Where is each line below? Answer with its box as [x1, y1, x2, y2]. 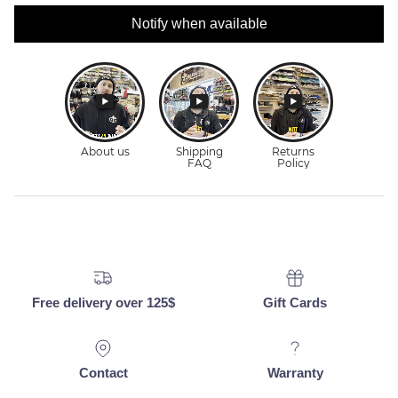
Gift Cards [263, 295, 327, 311]
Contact [78, 364, 128, 380]
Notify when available [131, 16, 267, 32]
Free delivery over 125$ [31, 295, 175, 311]
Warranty [267, 364, 323, 380]
